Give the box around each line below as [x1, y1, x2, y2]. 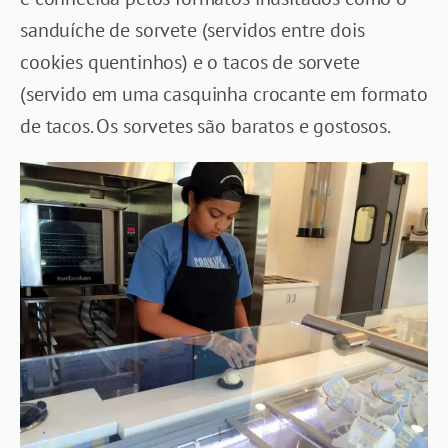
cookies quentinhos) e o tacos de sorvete [20, 48, 360, 75]
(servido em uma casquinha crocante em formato [20, 80, 428, 107]
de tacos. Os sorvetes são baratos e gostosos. [20, 112, 391, 139]
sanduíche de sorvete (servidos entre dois [20, 16, 365, 43]
